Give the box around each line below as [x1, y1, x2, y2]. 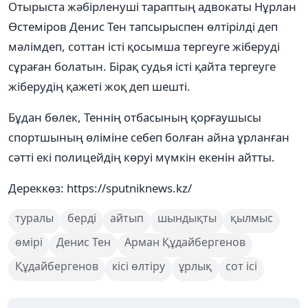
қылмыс [230, 210, 273, 225]
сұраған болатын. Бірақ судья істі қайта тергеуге [8, 58, 276, 74]
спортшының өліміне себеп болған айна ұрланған [8, 129, 289, 145]
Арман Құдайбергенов [124, 234, 245, 250]
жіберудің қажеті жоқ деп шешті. [8, 78, 190, 94]
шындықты [157, 210, 217, 225]
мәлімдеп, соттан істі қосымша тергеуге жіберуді [8, 38, 280, 54]
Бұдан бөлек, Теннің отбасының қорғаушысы [8, 109, 261, 125]
